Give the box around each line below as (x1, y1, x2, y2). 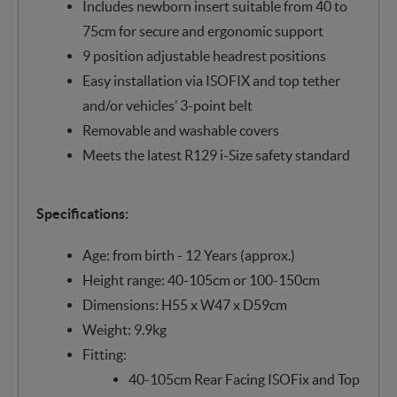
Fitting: (82, 346, 127, 362)
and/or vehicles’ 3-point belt (82, 97, 253, 113)
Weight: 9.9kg (82, 321, 167, 338)
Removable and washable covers (82, 121, 279, 138)
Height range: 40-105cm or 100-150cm (82, 271, 320, 288)
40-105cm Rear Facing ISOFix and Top (128, 370, 360, 387)
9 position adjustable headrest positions (82, 47, 326, 64)
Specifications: (36, 205, 128, 222)
